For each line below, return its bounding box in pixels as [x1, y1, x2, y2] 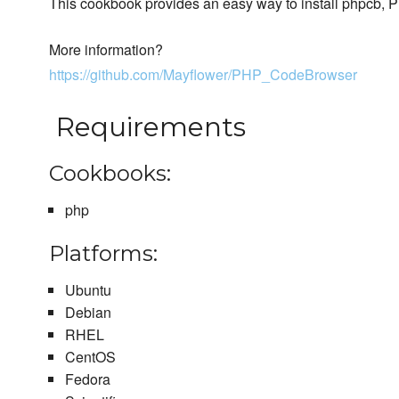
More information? [49, 39, 163, 61]
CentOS [64, 346, 116, 368]
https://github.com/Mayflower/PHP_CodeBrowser [49, 64, 357, 85]
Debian [64, 302, 111, 323]
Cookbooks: [49, 160, 171, 187]
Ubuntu [64, 280, 111, 301]
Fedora [64, 369, 110, 390]
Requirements [49, 110, 246, 144]
